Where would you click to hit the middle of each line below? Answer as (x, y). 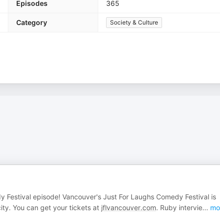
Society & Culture (134, 22)
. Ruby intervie (179, 207)
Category (32, 22)
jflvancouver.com (129, 207)
